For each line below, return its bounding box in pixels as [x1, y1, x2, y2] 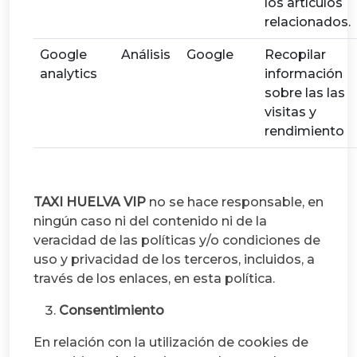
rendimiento [265, 123, 344, 139]
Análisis [118, 46, 171, 62]
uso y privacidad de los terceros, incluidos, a [33, 251, 315, 267]
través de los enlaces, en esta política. [33, 270, 275, 286]
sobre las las [265, 84, 345, 100]
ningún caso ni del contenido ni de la [33, 213, 267, 229]
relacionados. [265, 14, 351, 29]
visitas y [265, 104, 316, 120]
